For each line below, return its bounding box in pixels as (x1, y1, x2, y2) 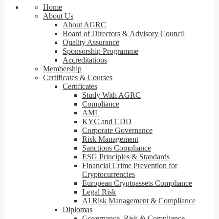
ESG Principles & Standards (82, 153, 170, 161)
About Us (43, 12, 73, 20)
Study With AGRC (82, 91, 141, 99)
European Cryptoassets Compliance (82, 179, 192, 187)
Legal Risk (82, 188, 116, 196)
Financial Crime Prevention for (82, 161, 177, 170)
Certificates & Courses (43, 73, 112, 82)
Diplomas (63, 205, 92, 214)
